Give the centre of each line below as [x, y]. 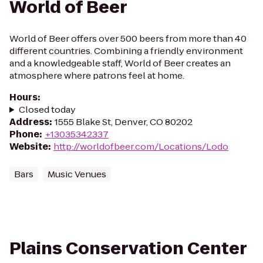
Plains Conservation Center [128, 249]
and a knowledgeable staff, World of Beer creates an [120, 63]
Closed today [47, 109]
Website [29, 146]
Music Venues [77, 174]
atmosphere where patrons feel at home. [97, 75]
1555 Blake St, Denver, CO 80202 [124, 122]
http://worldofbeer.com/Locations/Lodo [141, 146]
